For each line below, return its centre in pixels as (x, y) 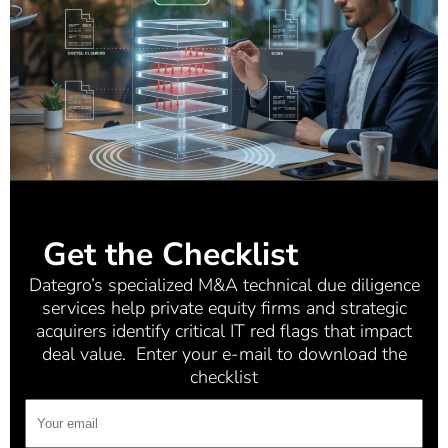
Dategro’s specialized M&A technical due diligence (224, 284)
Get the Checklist (170, 254)
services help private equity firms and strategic (224, 307)
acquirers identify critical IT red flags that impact (224, 330)
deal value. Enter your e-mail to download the (224, 353)
